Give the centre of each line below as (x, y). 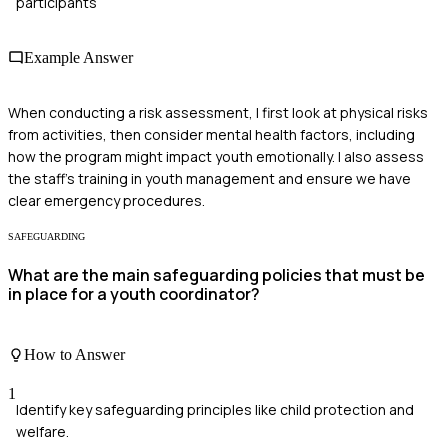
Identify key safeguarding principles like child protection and (215, 410)
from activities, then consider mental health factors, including (211, 135)
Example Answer (78, 57)
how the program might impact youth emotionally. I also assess (216, 157)
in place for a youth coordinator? (134, 293)
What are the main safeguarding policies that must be (216, 274)
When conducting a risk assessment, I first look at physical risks (218, 113)
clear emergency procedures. (106, 201)
